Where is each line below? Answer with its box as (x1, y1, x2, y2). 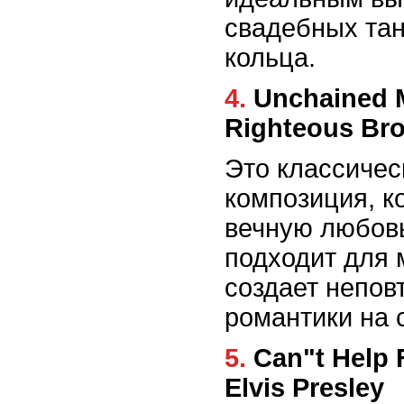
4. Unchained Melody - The (225, 84, 246, 114)
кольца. (225, 43, 316, 73)
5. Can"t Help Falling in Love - (225, 344, 246, 373)
